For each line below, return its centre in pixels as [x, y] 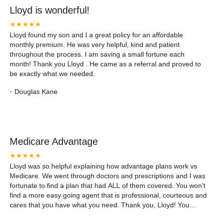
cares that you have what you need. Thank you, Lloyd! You [100, 205]
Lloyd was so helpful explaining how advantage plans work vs [103, 166]
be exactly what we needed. [52, 74]
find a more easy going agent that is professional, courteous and [108, 195]
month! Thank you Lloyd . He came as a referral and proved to [105, 64]
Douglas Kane [36, 91]
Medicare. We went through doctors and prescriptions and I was [108, 176]
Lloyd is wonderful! [50, 10]
